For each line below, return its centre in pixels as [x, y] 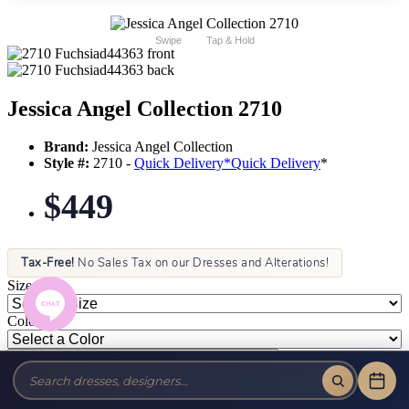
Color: [26, 321]
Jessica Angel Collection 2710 [145, 108]
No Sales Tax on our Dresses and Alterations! [201, 263]
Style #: [67, 163]
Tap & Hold [230, 40]
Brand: [66, 147]
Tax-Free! [48, 263]
